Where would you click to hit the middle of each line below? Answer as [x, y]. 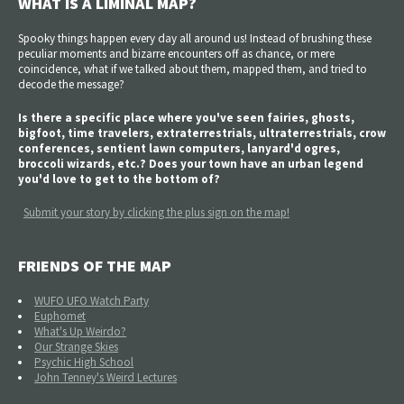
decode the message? [71, 84]
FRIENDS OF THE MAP [95, 265]
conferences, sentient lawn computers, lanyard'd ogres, [179, 148]
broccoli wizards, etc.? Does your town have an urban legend [191, 163]
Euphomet [60, 316]
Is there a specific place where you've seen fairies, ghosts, [186, 117]
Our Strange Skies [77, 346]
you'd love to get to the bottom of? [119, 179]
